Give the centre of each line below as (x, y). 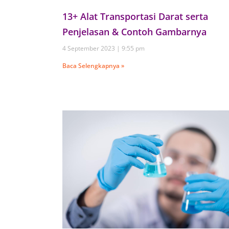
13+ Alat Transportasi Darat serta (135, 16)
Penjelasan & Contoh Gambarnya (134, 31)
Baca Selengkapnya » (93, 65)
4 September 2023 (89, 48)
